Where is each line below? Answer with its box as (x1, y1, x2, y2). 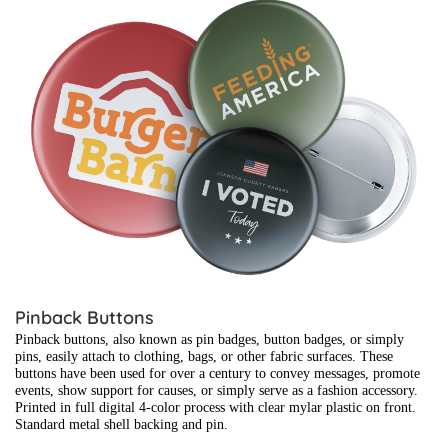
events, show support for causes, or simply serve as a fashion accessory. (15, 382, 418, 398)
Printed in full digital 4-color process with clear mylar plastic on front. (15, 399, 416, 415)
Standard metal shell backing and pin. (15, 416, 232, 432)
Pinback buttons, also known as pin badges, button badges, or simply (15, 331, 404, 347)
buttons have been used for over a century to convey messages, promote (15, 365, 420, 381)
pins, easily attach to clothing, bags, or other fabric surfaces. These (15, 348, 393, 364)
